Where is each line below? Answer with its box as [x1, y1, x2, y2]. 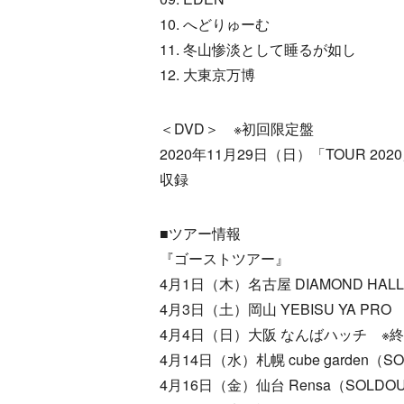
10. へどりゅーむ [160, 13, 270, 34]
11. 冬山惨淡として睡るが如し [160, 38, 356, 60]
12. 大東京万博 [160, 63, 255, 85]
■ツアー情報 [160, 222, 241, 243]
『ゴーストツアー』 [160, 247, 289, 269]
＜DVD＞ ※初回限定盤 [160, 117, 314, 139]
